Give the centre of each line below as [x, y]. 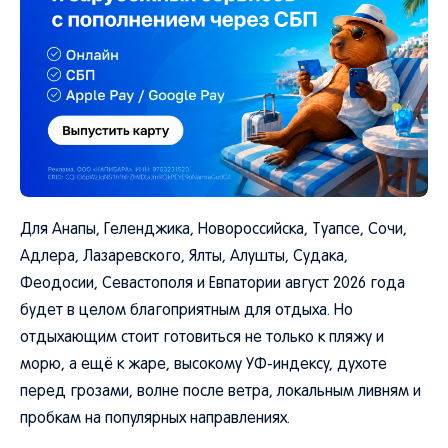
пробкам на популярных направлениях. [155, 419]
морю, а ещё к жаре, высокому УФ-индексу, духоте [203, 365]
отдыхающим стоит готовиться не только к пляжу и [202, 338]
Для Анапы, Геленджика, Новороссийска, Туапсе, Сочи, [213, 230]
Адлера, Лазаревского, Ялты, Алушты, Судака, [184, 257]
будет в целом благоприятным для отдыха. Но [186, 311]
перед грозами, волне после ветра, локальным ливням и [220, 392]
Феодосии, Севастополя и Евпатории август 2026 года [212, 284]
